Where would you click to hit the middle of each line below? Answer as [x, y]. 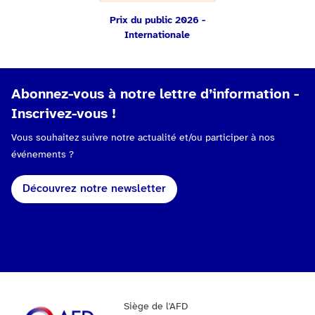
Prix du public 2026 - [157, 21]
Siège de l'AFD [156, 307]
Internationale [157, 36]
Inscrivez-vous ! [64, 115]
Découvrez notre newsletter [94, 189]
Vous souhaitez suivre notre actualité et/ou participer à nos [143, 139]
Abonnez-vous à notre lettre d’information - [155, 95]
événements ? [43, 155]
